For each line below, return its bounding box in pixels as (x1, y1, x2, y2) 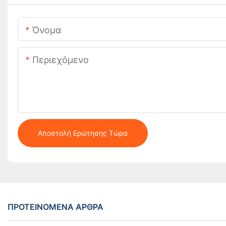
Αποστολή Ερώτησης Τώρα (38, 129, 128, 138)
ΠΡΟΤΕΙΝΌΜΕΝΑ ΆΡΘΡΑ (8, 201, 103, 212)
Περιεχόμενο (32, 54, 89, 66)
